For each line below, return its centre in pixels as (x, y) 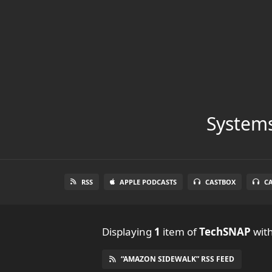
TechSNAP (225, 231)
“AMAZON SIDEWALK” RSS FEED (178, 259)
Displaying (128, 231)
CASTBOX (220, 182)
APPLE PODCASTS (148, 182)
